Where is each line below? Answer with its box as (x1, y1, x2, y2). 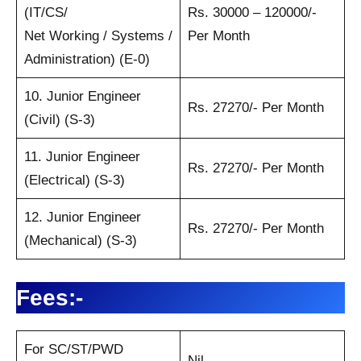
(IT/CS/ (23, 4, 68, 20)
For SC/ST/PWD (23, 341, 123, 357)
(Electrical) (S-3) (23, 172, 125, 188)
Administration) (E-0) (23, 51, 150, 67)
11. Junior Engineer (23, 148, 140, 164)
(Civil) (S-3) (23, 111, 95, 127)
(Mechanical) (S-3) (23, 232, 137, 248)
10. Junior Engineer (23, 88, 141, 104)
